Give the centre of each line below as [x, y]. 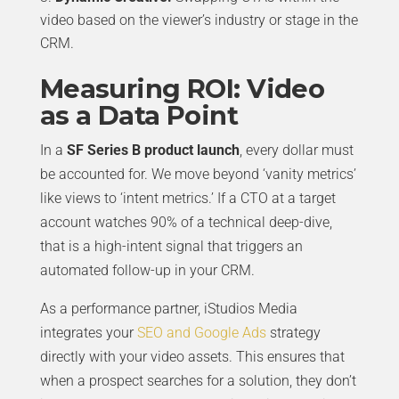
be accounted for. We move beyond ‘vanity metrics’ [198, 175]
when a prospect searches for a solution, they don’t [198, 381]
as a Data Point [139, 116]
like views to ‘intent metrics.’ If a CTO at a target [187, 199]
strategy [293, 333]
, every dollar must [296, 151]
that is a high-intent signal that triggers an [171, 247]
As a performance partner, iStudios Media [168, 309]
